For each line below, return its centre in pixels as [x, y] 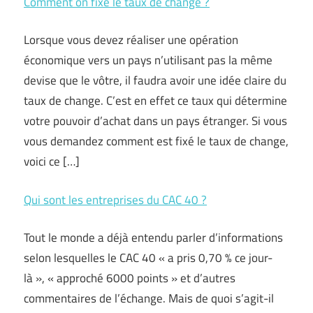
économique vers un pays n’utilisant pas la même [148, 60]
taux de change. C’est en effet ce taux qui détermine [155, 101]
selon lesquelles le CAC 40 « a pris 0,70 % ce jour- [148, 258]
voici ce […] [52, 161]
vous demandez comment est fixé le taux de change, [156, 141]
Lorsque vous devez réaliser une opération [131, 40]
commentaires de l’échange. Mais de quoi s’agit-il [149, 298]
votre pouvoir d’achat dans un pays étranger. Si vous [155, 121]
